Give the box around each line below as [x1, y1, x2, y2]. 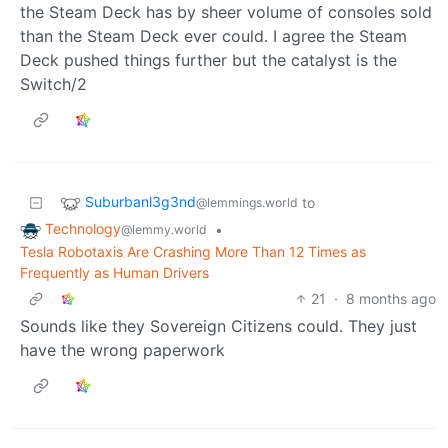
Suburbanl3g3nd [85, 193, 196, 211]
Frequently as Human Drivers [20, 263, 209, 281]
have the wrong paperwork [20, 339, 225, 360]
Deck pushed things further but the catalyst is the [20, 50, 397, 71]
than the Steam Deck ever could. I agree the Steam [20, 26, 407, 47]
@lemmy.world [121, 222, 207, 238]
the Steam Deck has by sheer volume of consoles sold [20, 2, 432, 23]
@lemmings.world [196, 195, 298, 211]
